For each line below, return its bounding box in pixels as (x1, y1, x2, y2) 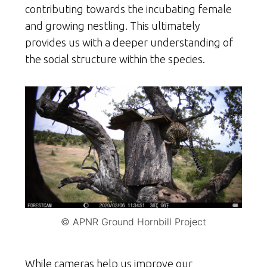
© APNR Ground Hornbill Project (61, 216, 206, 228)
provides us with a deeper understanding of (25, 36, 233, 48)
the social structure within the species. (25, 52, 205, 65)
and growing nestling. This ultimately (25, 19, 200, 32)
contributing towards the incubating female (25, 2, 232, 15)
